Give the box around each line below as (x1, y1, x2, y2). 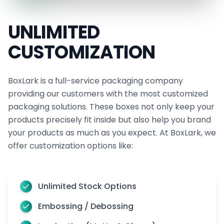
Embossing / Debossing (38, 200, 133, 212)
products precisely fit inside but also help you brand (8, 113, 211, 125)
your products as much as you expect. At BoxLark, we (8, 126, 216, 138)
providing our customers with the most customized (8, 87, 208, 99)
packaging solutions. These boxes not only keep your (8, 100, 214, 112)
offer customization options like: (8, 139, 133, 151)
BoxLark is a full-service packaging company (8, 74, 183, 86)
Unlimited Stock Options (38, 180, 136, 192)
